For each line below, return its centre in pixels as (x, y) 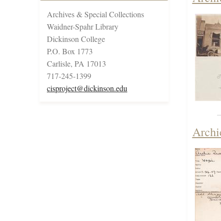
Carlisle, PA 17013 (76, 64)
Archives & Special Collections (95, 14)
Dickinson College (76, 39)
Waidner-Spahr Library (83, 27)
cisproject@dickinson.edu (87, 88)
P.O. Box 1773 (70, 51)
